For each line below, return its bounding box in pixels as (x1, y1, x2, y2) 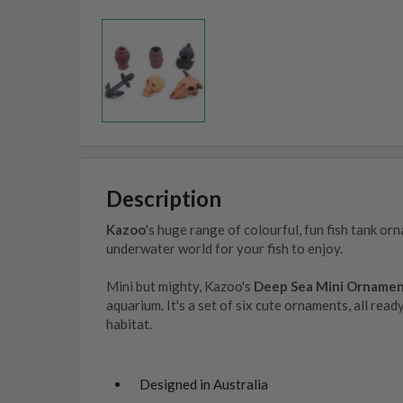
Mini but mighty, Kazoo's (106, 278, 254, 294)
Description (106, 185, 221, 211)
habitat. (106, 316, 155, 332)
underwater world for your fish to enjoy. (106, 240, 343, 256)
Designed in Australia (139, 376, 268, 392)
